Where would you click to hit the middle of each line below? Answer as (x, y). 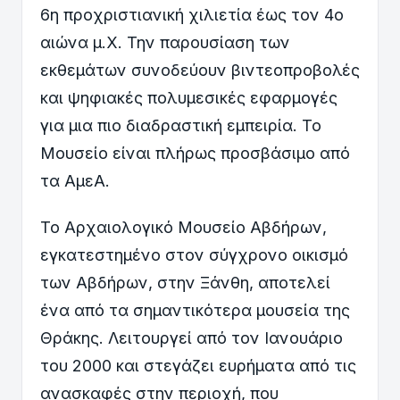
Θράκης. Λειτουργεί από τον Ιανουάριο (192, 338)
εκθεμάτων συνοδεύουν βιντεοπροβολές (200, 70)
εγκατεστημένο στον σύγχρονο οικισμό (194, 255)
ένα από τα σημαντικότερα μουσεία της (195, 311)
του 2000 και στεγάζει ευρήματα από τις (198, 366)
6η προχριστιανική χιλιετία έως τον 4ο (192, 14)
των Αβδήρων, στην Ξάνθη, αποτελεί (185, 283)
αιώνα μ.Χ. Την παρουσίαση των (165, 42)
